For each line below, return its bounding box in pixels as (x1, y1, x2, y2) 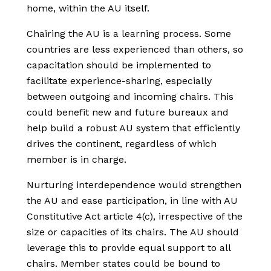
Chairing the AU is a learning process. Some (27, 28, 231, 40)
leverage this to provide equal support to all (27, 242, 230, 254)
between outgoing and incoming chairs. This (27, 91, 233, 103)
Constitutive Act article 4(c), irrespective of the (27, 211, 243, 223)
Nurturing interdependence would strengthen (27, 179, 241, 191)
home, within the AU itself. (27, 2, 149, 15)
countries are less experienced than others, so (27, 44, 243, 56)
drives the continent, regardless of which (27, 138, 217, 150)
